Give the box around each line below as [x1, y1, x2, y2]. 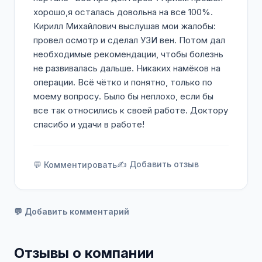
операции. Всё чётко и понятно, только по [33, 77, 212, 88]
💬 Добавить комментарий [14, 206, 129, 216]
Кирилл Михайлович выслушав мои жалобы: [33, 20, 216, 32]
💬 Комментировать [33, 159, 117, 170]
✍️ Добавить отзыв [117, 159, 199, 169]
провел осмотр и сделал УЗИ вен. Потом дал [33, 35, 225, 46]
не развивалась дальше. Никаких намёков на [33, 63, 220, 74]
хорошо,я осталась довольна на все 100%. [33, 6, 213, 18]
